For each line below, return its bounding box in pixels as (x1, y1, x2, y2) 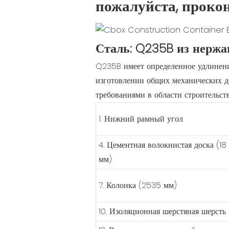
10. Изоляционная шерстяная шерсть (98, 205, 226, 217)
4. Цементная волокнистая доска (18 (98, 139, 226, 151)
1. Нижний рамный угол (98, 112, 183, 125)
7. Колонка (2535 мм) (98, 179, 177, 191)
